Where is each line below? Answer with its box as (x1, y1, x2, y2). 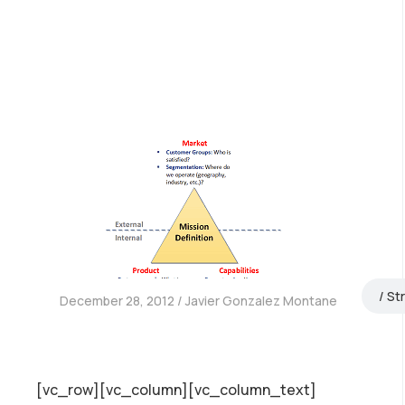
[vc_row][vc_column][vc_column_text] (36, 380, 316, 400)
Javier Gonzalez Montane (185, 292, 337, 310)
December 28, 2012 (60, 292, 174, 310)
